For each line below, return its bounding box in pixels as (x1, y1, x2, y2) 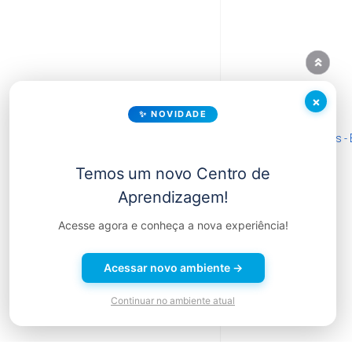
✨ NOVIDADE (139, 108, 207, 119)
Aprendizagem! (117, 188, 229, 207)
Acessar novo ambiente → (103, 261, 243, 274)
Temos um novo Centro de (75, 164, 270, 183)
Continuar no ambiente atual (111, 295, 235, 306)
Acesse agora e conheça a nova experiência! (57, 218, 288, 232)
